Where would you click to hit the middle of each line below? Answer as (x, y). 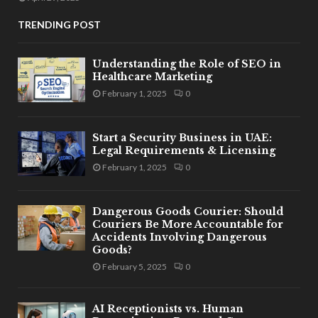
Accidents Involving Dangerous (180, 237)
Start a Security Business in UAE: (182, 137)
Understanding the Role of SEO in (187, 64)
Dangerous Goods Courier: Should (188, 212)
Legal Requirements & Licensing (184, 150)
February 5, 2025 (135, 267)
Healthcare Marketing (152, 76)
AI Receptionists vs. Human (168, 309)
